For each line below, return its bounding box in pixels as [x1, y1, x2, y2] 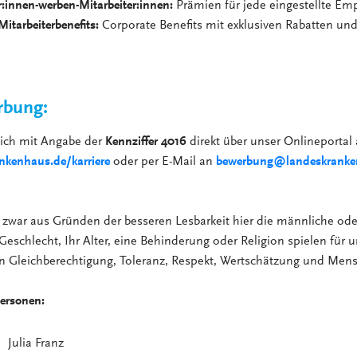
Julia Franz [8, 337, 64, 351]
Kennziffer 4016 [105, 135, 186, 149]
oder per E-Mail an [110, 155, 216, 169]
